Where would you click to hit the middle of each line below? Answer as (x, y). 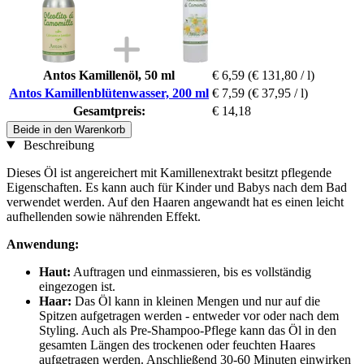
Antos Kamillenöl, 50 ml (109, 75)
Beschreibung (57, 145)
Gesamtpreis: (109, 110)
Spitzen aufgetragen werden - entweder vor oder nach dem (189, 315)
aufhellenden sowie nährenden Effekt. (104, 216)
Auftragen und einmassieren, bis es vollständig (191, 271)
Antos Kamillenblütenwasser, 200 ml (109, 93)
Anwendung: (43, 244)
